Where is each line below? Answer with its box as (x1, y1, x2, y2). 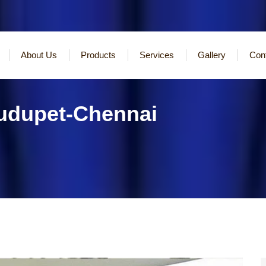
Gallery (198, 50, 226, 60)
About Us (21, 50, 57, 60)
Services (140, 50, 174, 60)
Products (81, 50, 116, 60)
